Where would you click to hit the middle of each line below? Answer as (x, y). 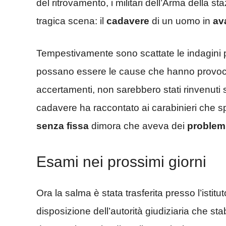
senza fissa (63, 126)
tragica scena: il (71, 21)
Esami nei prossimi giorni (121, 161)
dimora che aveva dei (138, 126)
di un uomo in (181, 21)
